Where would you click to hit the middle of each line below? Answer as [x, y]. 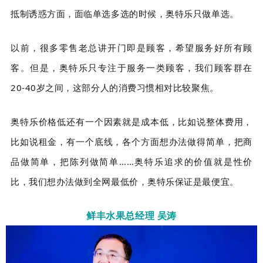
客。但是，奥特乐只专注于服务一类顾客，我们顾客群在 [131, 68]
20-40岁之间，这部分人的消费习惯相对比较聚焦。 [115, 88]
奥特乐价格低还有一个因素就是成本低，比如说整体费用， [131, 122]
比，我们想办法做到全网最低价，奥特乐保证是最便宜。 [125, 182]
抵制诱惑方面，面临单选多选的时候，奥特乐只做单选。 [125, 14]
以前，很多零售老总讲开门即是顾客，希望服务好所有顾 [131, 48]
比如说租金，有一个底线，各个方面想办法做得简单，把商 [131, 142]
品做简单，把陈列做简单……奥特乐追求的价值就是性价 [131, 162]
